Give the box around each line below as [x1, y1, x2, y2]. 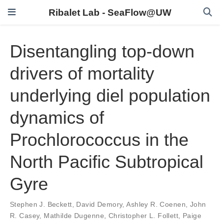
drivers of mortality [10, 63, 154, 84]
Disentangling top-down [10, 41, 194, 62]
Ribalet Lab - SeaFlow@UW [49, 7, 171, 18]
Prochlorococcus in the [10, 130, 189, 150]
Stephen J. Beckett [10, 200, 72, 209]
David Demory [76, 200, 123, 209]
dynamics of [10, 108, 104, 128]
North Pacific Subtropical [10, 152, 203, 172]
